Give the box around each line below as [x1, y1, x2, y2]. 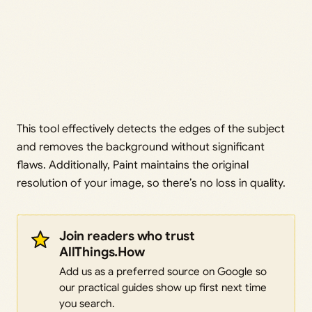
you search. [59, 297, 115, 311]
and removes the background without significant [17, 140, 265, 155]
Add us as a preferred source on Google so [59, 265, 267, 279]
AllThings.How [59, 244, 145, 260]
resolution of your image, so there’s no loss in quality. [17, 176, 286, 191]
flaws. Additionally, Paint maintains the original [17, 158, 249, 173]
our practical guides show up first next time [59, 281, 267, 295]
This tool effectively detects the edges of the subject [17, 122, 285, 136]
